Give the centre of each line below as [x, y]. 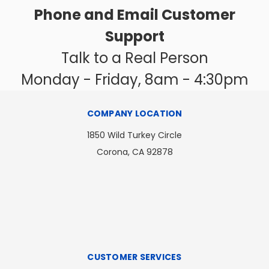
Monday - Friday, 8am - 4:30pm [134, 79]
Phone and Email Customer [134, 14]
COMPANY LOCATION [134, 113]
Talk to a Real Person [134, 58]
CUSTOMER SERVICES [134, 257]
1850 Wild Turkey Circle [134, 135]
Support [134, 36]
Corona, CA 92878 [134, 152]
